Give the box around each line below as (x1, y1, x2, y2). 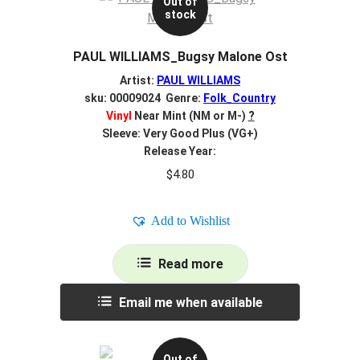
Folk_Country (203, 91, 276, 104)
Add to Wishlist (150, 213, 230, 227)
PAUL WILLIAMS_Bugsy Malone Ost (72, 49, 288, 65)
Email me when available (118, 294, 263, 310)
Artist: (120, 73, 157, 87)
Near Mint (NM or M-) (131, 108, 246, 122)
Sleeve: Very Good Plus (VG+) (102, 126, 258, 140)
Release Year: (144, 144, 216, 157)
